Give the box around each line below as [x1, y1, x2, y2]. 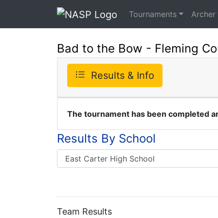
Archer [191, 9, 216, 19]
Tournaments [129, 9, 177, 19]
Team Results [57, 206, 112, 217]
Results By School [57, 131, 156, 145]
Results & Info [91, 69, 154, 81]
